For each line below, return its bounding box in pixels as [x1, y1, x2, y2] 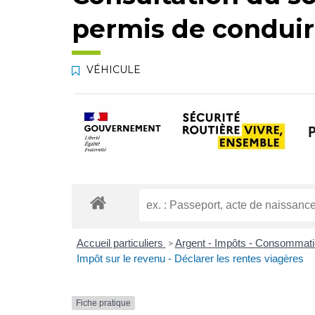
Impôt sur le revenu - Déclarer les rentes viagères [76, 252, 304, 264]
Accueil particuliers [76, 236, 166, 249]
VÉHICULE [86, 63, 141, 76]
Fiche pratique [76, 297, 131, 308]
